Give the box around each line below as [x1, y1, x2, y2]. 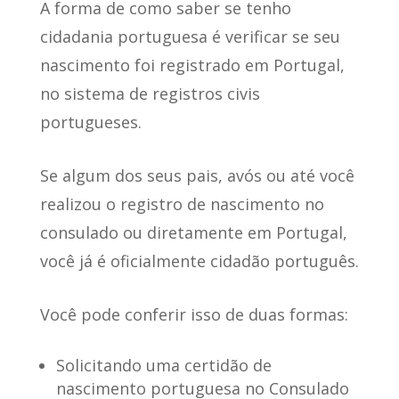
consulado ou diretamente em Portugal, [39, 222, 347, 244]
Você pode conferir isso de [39, 304, 244, 326]
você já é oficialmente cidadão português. [39, 250, 359, 273]
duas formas [243, 304, 345, 326]
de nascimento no [182, 193, 324, 216]
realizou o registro [39, 193, 183, 216]
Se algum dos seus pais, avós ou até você [39, 165, 354, 187]
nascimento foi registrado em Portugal [39, 54, 340, 77]
